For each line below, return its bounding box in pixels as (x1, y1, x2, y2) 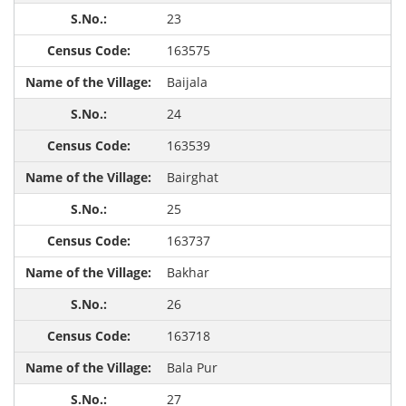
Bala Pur (166, 359, 217, 377)
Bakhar (166, 264, 209, 282)
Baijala (166, 73, 208, 92)
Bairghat (166, 169, 218, 187)
